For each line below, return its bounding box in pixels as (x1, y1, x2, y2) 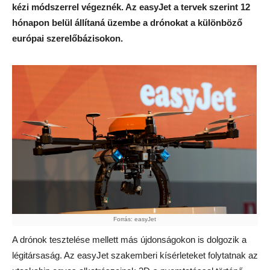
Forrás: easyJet (113, 216, 156, 223)
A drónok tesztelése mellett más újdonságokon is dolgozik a (12, 234, 246, 245)
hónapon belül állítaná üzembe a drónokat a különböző (12, 17, 242, 28)
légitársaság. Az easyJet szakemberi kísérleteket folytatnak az (12, 250, 258, 261)
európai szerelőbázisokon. (12, 33, 123, 43)
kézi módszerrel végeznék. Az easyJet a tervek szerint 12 (12, 2, 250, 12)
